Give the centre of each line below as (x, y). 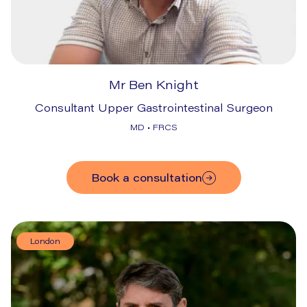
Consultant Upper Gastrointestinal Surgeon (153, 108)
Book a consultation (150, 177)
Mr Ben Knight (153, 85)
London (45, 241)
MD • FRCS (153, 127)
